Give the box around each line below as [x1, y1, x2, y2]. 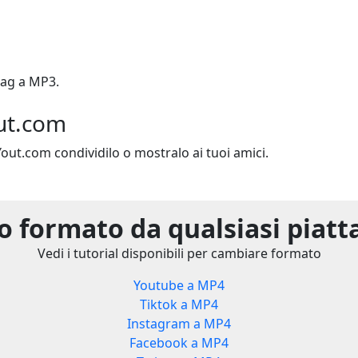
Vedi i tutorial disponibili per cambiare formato [37, 245, 321, 263]
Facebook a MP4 [129, 334, 229, 352]
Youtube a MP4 [133, 276, 225, 295]
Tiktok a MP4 [139, 296, 218, 314]
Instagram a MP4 [126, 315, 231, 333]
